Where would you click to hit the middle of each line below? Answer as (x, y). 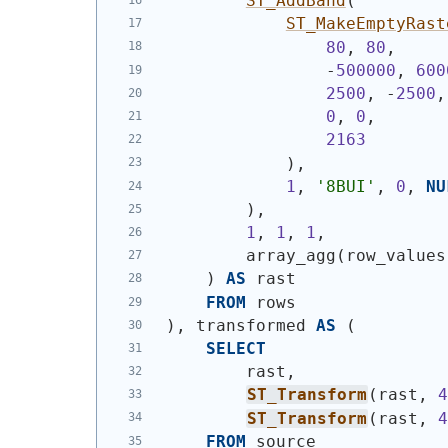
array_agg (250, 256)
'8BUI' (345, 186)
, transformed (245, 325)
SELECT (235, 349)
